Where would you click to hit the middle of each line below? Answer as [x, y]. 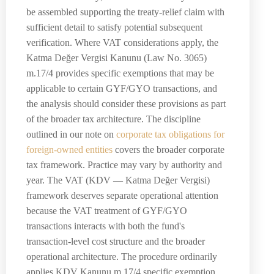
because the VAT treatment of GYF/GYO [107, 210]
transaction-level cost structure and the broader [116, 241]
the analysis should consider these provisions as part [126, 103]
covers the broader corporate [168, 149]
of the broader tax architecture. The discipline [113, 119]
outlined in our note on [71, 134]
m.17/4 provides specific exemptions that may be [120, 73]
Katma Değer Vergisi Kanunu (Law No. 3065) [117, 57]
